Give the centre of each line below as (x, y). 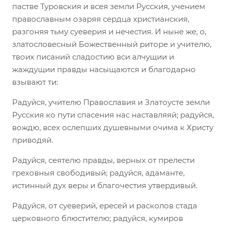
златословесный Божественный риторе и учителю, (112, 44)
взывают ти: (35, 82)
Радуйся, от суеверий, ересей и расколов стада (105, 205)
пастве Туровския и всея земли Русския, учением (109, 6)
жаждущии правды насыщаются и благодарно (104, 69)
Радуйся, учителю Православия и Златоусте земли (111, 102)
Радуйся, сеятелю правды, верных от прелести (103, 160)
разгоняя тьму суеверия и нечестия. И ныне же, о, (109, 31)
